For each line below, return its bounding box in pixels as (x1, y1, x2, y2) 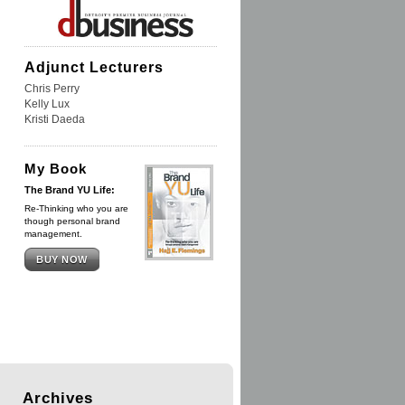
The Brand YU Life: (24, 184, 115, 195)
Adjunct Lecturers (24, 59, 164, 75)
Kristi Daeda (24, 114, 85, 125)
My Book (24, 162, 87, 176)
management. (24, 229, 82, 239)
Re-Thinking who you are (24, 203, 128, 213)
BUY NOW (36, 254, 88, 265)
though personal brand (24, 216, 120, 226)
